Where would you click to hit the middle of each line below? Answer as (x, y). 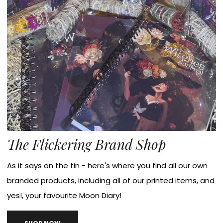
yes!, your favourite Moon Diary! (64, 195)
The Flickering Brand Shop (87, 144)
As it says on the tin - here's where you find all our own (108, 165)
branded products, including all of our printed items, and (111, 180)
